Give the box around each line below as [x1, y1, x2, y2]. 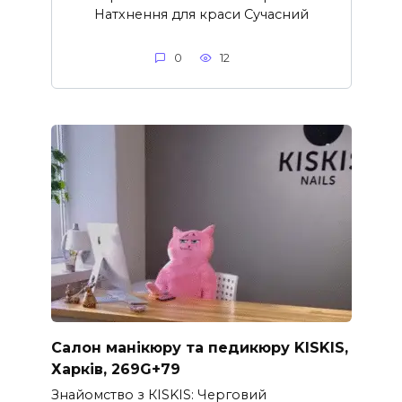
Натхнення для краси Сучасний [93, 5, 309, 22]
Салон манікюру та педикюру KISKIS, [50, 338, 348, 356]
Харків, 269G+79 [50, 360, 180, 378]
